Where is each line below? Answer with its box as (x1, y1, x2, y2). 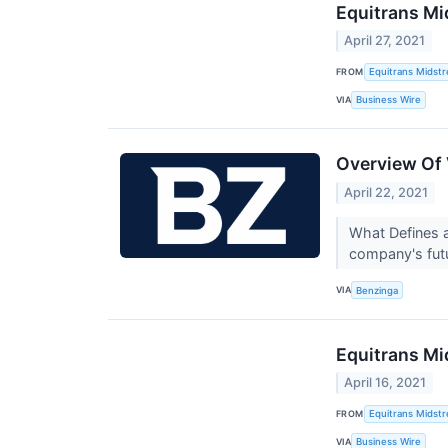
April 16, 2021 (344, 375, 427, 391)
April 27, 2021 (344, 33, 426, 49)
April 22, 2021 (344, 184, 429, 200)
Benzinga (356, 284, 399, 296)
